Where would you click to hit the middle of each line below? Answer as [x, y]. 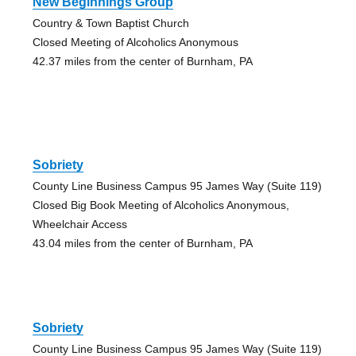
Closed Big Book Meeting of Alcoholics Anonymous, [161, 205]
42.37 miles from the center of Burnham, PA [142, 61]
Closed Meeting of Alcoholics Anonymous [135, 42]
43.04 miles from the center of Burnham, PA [142, 243]
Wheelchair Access [79, 224]
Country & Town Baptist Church [110, 23]
